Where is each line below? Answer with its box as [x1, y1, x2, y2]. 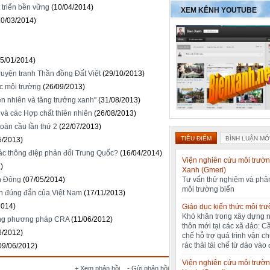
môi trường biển [182, 185, 234, 194]
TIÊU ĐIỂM [181, 135, 212, 142]
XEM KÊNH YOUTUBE [181, 6, 257, 15]
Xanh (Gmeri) [182, 166, 226, 175]
